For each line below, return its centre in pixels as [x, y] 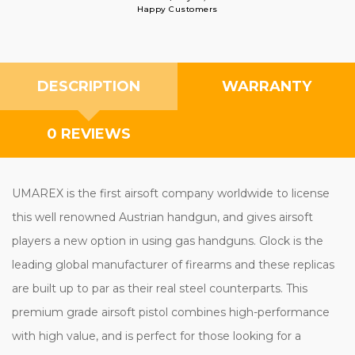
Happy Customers [177, 9]
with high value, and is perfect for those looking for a [157, 336]
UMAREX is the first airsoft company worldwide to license [171, 193]
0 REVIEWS [89, 134]
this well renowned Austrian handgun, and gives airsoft [162, 217]
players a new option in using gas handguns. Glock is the [168, 240]
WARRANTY [266, 86]
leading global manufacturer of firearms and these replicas [173, 264]
